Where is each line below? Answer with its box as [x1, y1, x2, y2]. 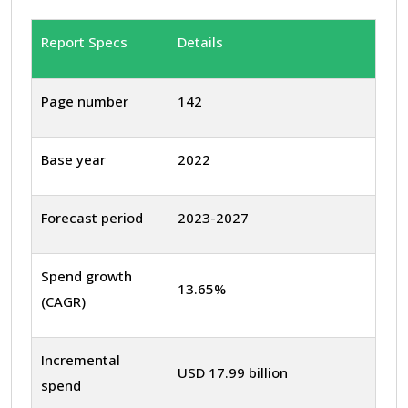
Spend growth [41, 266, 132, 285]
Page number [41, 91, 128, 110]
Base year [41, 149, 106, 168]
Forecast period [41, 208, 143, 227]
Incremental [41, 350, 120, 369]
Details [178, 32, 223, 51]
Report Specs [41, 32, 127, 51]
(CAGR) [41, 291, 86, 311]
